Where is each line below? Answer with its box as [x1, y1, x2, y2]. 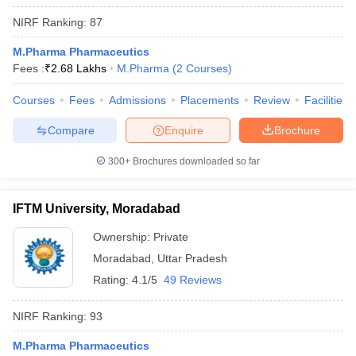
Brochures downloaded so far [130, 156, 260, 167]
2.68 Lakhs [51, 62, 106, 75]
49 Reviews [164, 273, 222, 286]
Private [153, 230, 188, 243]
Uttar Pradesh [157, 252, 227, 265]
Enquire [164, 123, 203, 137]
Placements [180, 94, 239, 106]
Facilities [304, 94, 348, 106]
